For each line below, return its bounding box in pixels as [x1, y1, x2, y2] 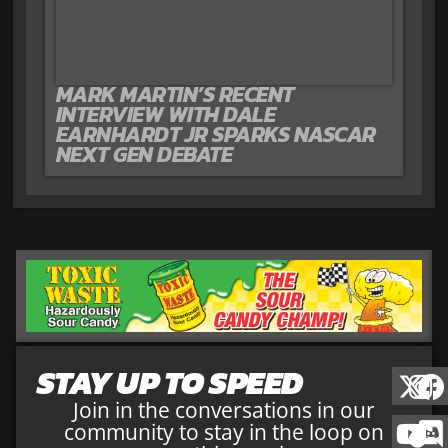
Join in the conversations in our [73, 396, 375, 425]
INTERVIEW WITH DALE [55, 98, 276, 132]
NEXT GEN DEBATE [55, 138, 233, 172]
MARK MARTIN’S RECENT [55, 78, 294, 112]
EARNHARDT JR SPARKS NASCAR [55, 118, 376, 152]
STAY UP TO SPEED [36, 359, 303, 408]
